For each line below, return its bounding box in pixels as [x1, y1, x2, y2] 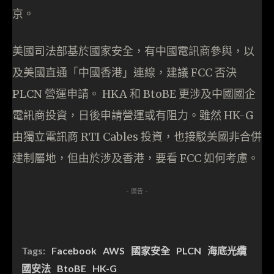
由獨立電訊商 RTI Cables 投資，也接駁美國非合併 [12, 129, 262, 144]
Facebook [51, 244, 97, 256]
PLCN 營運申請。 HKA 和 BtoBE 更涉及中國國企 [12, 86, 256, 101]
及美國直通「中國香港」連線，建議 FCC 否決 [12, 65, 237, 80]
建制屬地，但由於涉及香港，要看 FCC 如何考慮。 [12, 150, 259, 165]
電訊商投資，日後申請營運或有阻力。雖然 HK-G [12, 108, 254, 122]
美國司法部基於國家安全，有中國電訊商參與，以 [12, 43, 254, 58]
